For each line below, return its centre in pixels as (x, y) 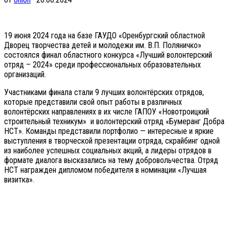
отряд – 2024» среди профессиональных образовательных (102, 65)
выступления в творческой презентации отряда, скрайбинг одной (112, 141)
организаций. (25, 75)
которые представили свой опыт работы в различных (93, 102)
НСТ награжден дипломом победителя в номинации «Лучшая (105, 170)
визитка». (19, 180)
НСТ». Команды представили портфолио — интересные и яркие (109, 131)
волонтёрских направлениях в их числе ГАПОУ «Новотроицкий (107, 112)
